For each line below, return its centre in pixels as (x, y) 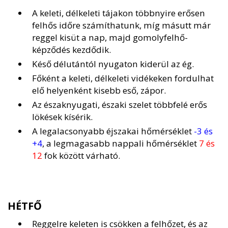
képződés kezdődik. (72, 50)
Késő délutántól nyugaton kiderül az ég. (113, 64)
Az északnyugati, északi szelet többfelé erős (120, 105)
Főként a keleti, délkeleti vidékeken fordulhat (123, 78)
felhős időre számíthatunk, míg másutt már (121, 25)
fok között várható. (81, 156)
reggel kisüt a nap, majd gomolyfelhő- (110, 38)
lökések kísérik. (62, 117)
